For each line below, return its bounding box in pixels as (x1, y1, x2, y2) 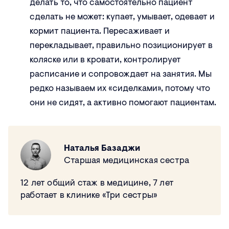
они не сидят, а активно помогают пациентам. (30, 99, 216, 108)
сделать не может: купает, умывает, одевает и (30, 13, 215, 22)
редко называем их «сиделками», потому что (30, 84, 210, 94)
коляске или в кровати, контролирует (30, 56, 181, 65)
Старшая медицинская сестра (64, 156, 190, 166)
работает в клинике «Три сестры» (20, 191, 158, 200)
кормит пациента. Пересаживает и (30, 27, 170, 36)
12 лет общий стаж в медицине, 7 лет (20, 179, 174, 188)
